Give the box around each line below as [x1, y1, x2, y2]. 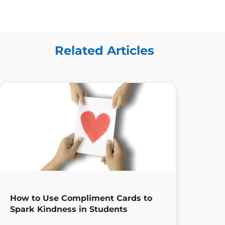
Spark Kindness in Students [10, 204, 128, 214]
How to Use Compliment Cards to [10, 193, 152, 203]
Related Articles [55, 43, 154, 58]
